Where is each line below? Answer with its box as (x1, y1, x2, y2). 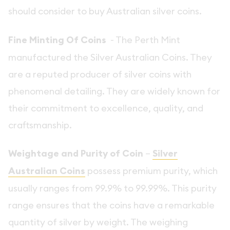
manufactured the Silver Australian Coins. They (8, 51, 212, 63)
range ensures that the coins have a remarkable (8, 199, 215, 211)
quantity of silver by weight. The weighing (8, 216, 188, 228)
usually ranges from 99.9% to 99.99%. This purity (8, 182, 217, 194)
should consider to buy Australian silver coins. (8, 5, 202, 17)
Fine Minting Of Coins (8, 33, 108, 46)
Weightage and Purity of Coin (8, 147, 143, 160)
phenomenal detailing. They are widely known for (8, 85, 220, 97)
